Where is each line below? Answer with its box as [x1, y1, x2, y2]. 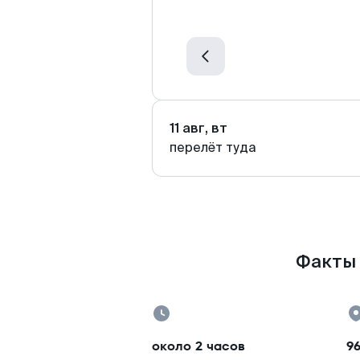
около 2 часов [152, 337, 245, 355]
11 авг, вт [170, 120, 227, 137]
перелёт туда [170, 139, 256, 156]
